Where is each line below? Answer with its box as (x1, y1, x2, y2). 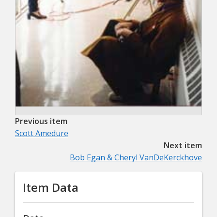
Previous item (15, 116, 67, 127)
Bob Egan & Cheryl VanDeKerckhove (70, 152, 202, 163)
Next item (164, 140, 202, 151)
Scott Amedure (15, 128, 68, 139)
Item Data (23, 179, 78, 196)
